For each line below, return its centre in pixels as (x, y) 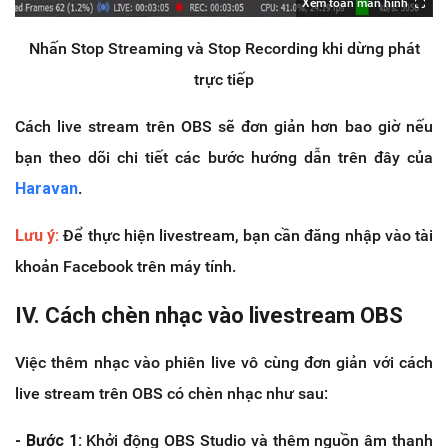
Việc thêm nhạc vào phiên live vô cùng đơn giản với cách (224, 362)
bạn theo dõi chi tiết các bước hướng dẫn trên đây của (224, 157)
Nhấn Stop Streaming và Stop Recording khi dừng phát (224, 48)
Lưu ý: (37, 235)
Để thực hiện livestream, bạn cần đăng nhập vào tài (246, 235)
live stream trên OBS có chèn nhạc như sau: (171, 393)
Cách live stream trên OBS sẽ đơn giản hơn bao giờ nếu (224, 126)
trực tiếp (224, 79)
